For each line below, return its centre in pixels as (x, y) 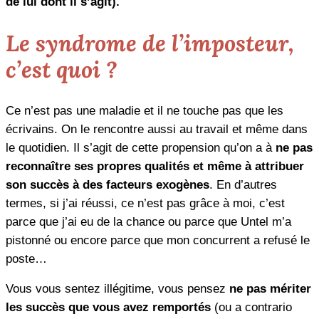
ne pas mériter (270, 289)
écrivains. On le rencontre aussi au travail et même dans (157, 129)
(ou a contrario (251, 308)
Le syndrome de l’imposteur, (150, 43)
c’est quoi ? (61, 70)
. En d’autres (243, 184)
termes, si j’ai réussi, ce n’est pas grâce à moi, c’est (145, 203)
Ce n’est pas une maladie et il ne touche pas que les (145, 110)
